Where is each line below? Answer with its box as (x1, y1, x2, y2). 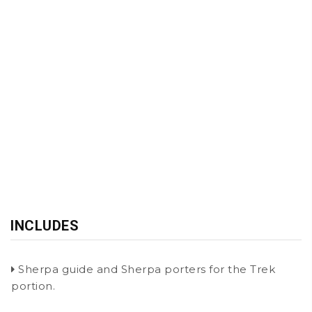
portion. (11, 279, 55, 292)
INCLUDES (10, 217, 79, 234)
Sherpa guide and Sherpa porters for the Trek (15, 262, 275, 276)
